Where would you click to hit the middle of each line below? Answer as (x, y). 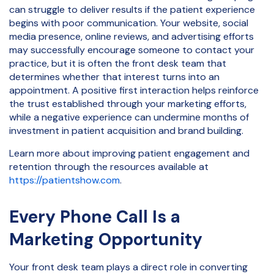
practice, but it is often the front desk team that (118, 64)
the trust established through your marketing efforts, (128, 104)
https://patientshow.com (65, 180)
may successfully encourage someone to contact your (132, 50)
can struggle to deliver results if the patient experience (132, 10)
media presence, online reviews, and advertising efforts (131, 37)
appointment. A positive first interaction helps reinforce (134, 91)
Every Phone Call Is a (95, 217)
